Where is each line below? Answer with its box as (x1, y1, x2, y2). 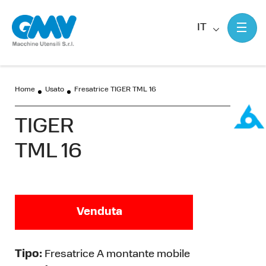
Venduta (77, 207, 122, 218)
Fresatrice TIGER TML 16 (74, 86, 156, 93)
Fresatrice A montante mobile (42, 249, 190, 260)
